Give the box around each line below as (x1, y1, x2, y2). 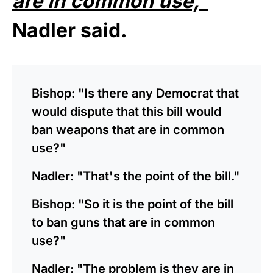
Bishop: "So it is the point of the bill (32, 196, 233, 211)
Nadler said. (12, 18, 127, 42)
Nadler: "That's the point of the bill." (32, 168, 239, 183)
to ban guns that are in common (32, 214, 215, 230)
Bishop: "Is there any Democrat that (32, 85, 239, 101)
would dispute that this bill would (32, 104, 221, 119)
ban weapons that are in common (32, 122, 224, 137)
